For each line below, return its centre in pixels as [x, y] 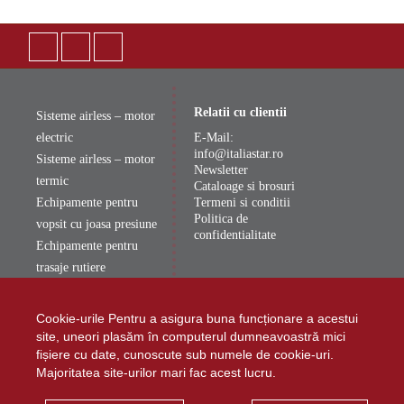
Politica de [221, 219]
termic [52, 181]
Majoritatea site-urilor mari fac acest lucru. [156, 372]
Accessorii [62, 289]
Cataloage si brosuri [245, 186]
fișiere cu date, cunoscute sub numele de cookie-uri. [185, 354]
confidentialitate [235, 235]
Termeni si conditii [243, 202]
